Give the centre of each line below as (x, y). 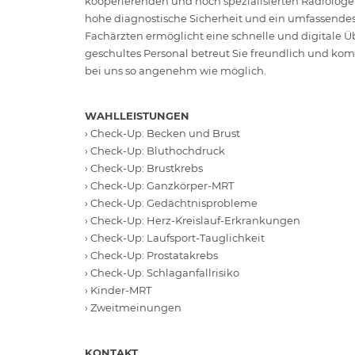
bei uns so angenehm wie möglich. (176, 70)
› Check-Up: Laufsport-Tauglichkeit (175, 237)
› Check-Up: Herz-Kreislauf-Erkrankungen (193, 220)
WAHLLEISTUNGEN (137, 115)
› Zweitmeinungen (133, 307)
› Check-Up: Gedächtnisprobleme (171, 202)
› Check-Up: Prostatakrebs (151, 255)
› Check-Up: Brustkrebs (144, 168)
